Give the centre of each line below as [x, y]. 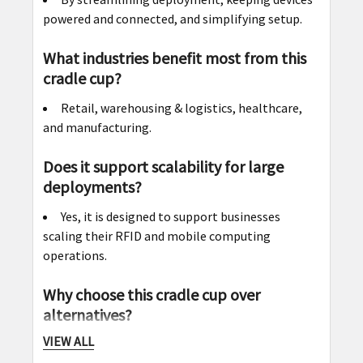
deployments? [92, 186]
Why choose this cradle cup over [151, 294]
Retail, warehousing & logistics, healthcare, [181, 107]
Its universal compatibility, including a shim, [183, 344]
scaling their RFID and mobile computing [156, 235]
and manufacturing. [97, 127]
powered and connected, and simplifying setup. [172, 18]
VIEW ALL [68, 342]
